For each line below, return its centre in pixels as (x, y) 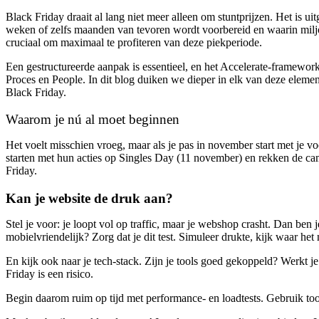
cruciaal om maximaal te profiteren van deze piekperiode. (134, 42)
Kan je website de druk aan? (89, 199)
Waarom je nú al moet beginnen (93, 120)
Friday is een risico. (49, 274)
